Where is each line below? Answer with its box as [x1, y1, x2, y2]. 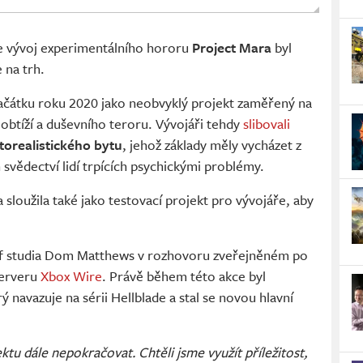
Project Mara [192, 37, 271, 58]
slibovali [243, 113, 290, 135]
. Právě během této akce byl [102, 266, 266, 287]
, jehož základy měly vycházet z [122, 135, 301, 156]
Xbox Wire [41, 266, 102, 287]
